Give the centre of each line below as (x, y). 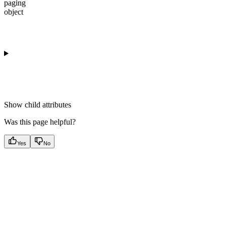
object (14, 12)
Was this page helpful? (40, 122)
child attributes (48, 104)
